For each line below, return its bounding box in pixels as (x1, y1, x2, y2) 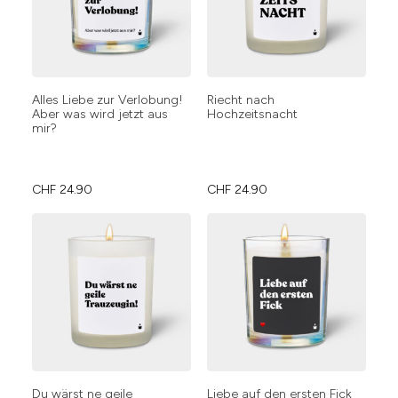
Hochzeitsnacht (207, 107, 298, 122)
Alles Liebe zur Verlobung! (32, 92, 183, 107)
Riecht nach (207, 92, 275, 107)
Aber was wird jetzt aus (32, 107, 168, 122)
